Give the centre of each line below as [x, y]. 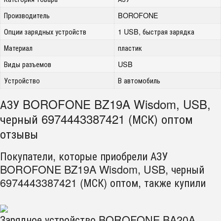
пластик [130, 48]
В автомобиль [139, 80]
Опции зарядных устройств [45, 31]
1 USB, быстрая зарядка [156, 31]
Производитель [27, 15]
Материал [18, 48]
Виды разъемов [28, 64]
